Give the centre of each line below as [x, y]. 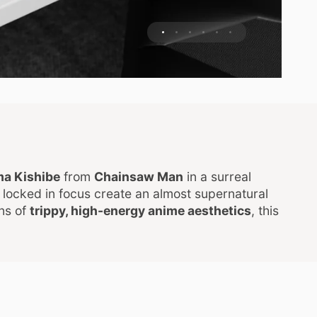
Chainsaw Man [139, 176]
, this [265, 210]
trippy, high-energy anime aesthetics [140, 210]
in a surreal [217, 176]
